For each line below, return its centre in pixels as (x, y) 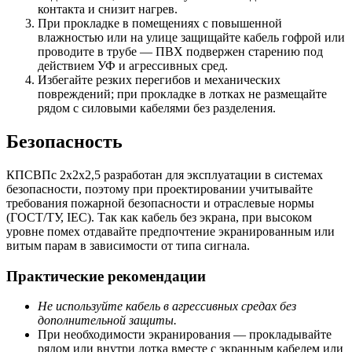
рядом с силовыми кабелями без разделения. (157, 108)
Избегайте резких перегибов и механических (159, 80)
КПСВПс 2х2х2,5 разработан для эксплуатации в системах (165, 174)
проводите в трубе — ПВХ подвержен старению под (180, 52)
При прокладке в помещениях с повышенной (160, 24)
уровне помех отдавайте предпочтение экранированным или (170, 231)
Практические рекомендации (106, 276)
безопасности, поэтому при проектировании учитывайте (159, 189)
